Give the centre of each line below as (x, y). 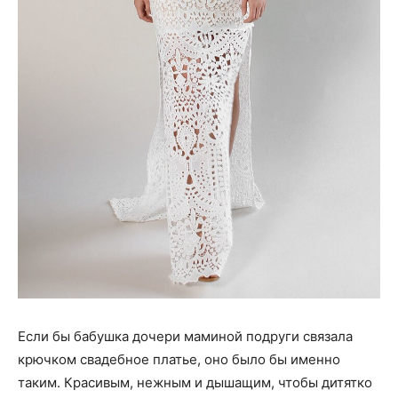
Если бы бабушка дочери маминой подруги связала (185, 336)
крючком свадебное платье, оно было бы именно (179, 359)
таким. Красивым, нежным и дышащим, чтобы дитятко (195, 382)
